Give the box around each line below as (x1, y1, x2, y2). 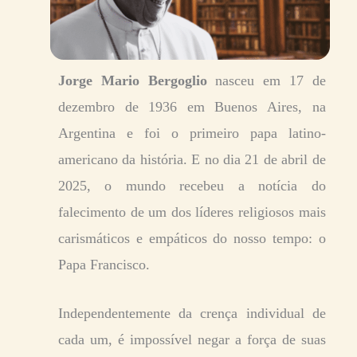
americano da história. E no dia (58, 151, 245, 167)
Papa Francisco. (58, 256, 154, 273)
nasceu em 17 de (206, 72, 326, 88)
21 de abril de (245, 151, 326, 167)
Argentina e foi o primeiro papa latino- (58, 124, 326, 141)
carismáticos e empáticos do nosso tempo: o (58, 229, 326, 246)
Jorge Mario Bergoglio (58, 72, 207, 88)
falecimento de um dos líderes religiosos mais (58, 203, 326, 220)
